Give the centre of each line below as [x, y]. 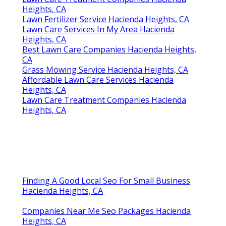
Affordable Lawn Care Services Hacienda [98, 80]
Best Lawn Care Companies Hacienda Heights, [109, 50]
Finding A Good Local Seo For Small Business [106, 181]
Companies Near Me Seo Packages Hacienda [106, 211]
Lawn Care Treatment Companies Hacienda [104, 100]
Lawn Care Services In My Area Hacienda [98, 30]
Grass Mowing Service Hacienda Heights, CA [105, 70]
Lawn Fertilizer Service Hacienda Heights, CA [106, 19]
